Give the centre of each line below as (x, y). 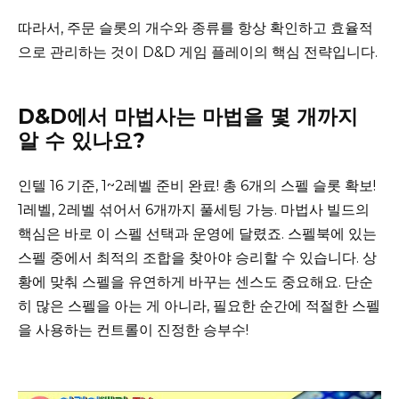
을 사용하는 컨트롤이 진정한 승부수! (133, 330)
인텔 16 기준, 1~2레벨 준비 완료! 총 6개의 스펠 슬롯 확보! (197, 186)
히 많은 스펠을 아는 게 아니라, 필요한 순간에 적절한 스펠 (199, 306)
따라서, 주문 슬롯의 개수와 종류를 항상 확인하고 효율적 (195, 28)
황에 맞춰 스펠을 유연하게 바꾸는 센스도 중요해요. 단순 (195, 282)
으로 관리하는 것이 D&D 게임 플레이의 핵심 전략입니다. (198, 53)
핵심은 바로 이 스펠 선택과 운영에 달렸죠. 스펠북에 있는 (197, 234)
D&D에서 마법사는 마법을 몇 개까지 (188, 117)
